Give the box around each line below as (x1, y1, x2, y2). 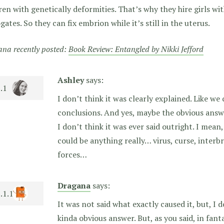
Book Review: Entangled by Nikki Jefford (68, 43, 203, 55)
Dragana (57, 180, 90, 191)
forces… (57, 149, 87, 160)
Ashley (57, 74, 84, 86)
